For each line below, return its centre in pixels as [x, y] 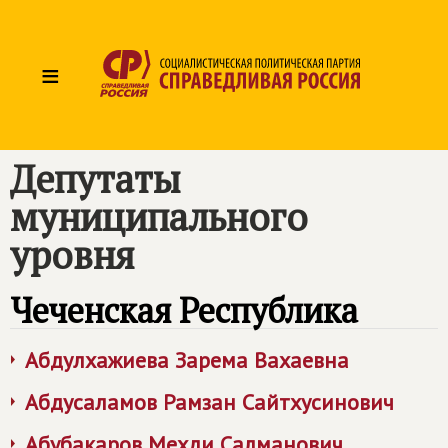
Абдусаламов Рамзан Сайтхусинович [209, 402]
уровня [72, 255]
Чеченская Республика [184, 310]
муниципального [159, 217]
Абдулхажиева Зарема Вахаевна [187, 360]
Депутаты [95, 179]
